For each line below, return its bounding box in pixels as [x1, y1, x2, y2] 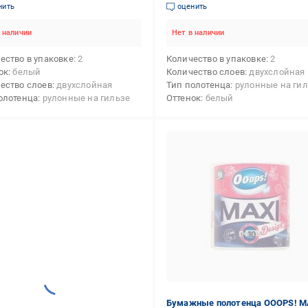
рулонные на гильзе [42, 93, 131, 103]
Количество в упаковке [166, 54, 266, 64]
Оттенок [166, 93, 201, 103]
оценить [177, 2, 208, 11]
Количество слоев [166, 67, 245, 77]
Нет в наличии [171, 28, 225, 37]
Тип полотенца [166, 80, 231, 90]
